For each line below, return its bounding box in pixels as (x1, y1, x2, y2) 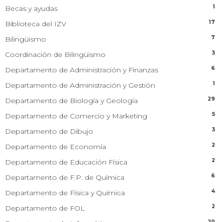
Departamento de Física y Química (5, 188, 125, 197)
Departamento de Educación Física (5, 157, 127, 166)
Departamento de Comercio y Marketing (5, 111, 147, 120)
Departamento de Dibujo (5, 126, 93, 136)
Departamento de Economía (5, 142, 106, 151)
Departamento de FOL (5, 203, 85, 213)
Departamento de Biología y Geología (5, 96, 138, 105)
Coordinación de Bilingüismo (5, 50, 106, 59)
